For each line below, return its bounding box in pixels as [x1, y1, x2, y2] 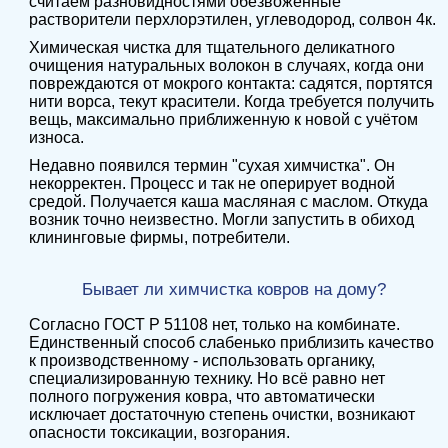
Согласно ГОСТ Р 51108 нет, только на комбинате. [28, 316, 400, 333]
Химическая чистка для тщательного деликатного [28, 39, 395, 56]
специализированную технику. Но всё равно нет [28, 370, 385, 387]
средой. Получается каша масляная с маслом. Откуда [28, 193, 428, 210]
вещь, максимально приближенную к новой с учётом [28, 111, 418, 128]
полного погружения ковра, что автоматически [28, 388, 375, 405]
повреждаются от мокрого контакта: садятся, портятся [28, 75, 433, 92]
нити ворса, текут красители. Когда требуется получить [28, 93, 434, 110]
